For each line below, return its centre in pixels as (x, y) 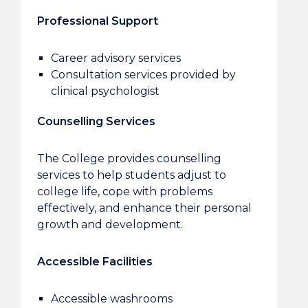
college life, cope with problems (124, 191)
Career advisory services (115, 58)
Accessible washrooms (111, 299)
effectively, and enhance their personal (144, 208)
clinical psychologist (105, 91)
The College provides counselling (129, 158)
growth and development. (110, 224)
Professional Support (97, 21)
